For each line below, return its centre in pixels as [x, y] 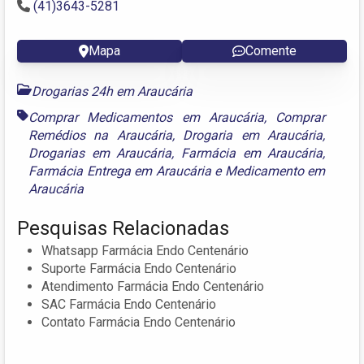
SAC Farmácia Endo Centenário [129, 304]
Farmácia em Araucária [252, 153]
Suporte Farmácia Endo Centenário [139, 268]
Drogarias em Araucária [100, 153]
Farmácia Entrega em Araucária [120, 171]
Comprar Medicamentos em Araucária [147, 117]
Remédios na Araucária [100, 135]
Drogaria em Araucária [253, 135]
